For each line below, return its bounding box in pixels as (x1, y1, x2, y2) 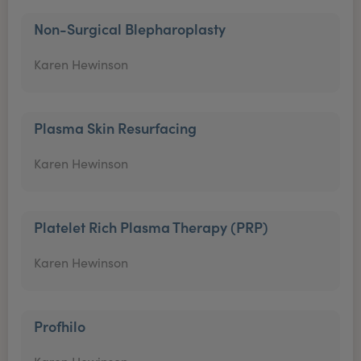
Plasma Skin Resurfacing (34, 118, 197, 138)
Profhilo (34, 316, 85, 336)
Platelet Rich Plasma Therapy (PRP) (34, 217, 268, 237)
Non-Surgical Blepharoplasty (34, 19, 226, 39)
